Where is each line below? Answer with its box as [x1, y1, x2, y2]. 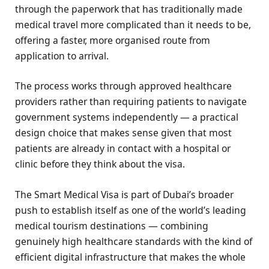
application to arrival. [15, 49, 109, 63]
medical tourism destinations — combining [15, 219, 208, 232]
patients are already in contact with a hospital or [15, 142, 231, 156]
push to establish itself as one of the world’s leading [15, 203, 246, 217]
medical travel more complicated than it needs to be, [15, 18, 251, 32]
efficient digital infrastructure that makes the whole [15, 250, 246, 264]
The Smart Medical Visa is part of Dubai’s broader [15, 187, 234, 201]
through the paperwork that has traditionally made [15, 2, 243, 16]
